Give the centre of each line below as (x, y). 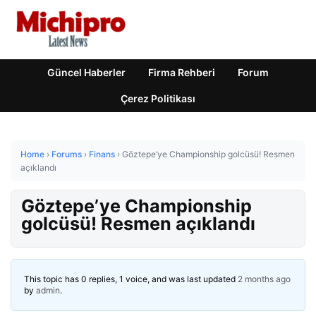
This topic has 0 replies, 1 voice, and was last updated (131, 279)
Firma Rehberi (182, 72)
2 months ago (264, 279)
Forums (67, 154)
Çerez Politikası (158, 98)
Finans (102, 154)
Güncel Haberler (86, 72)
